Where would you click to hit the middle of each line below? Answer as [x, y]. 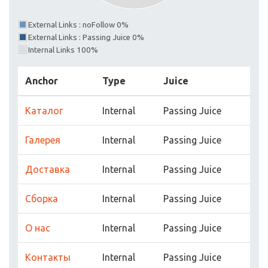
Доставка [48, 170]
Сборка [42, 199]
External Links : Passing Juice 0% [86, 38]
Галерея [43, 140]
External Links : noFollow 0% [78, 25]
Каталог [44, 111]
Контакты [48, 258]
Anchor [42, 81]
